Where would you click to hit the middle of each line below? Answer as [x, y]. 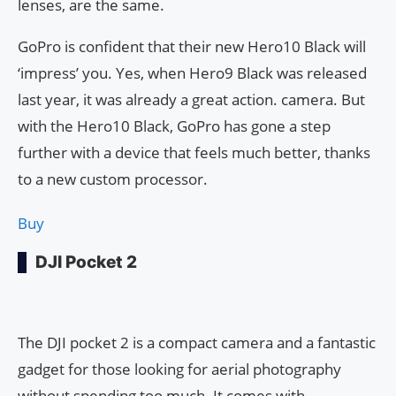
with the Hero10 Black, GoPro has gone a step [174, 126]
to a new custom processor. [113, 179]
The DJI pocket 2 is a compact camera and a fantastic [197, 343]
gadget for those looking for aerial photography [179, 369]
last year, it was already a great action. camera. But [191, 100]
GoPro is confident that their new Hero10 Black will [192, 47]
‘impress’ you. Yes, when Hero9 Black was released [192, 73]
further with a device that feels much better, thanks [194, 153]
